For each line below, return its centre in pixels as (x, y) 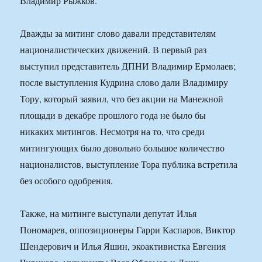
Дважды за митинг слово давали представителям (118, 33)
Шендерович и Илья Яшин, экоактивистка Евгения (123, 246)
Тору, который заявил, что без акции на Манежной (122, 99)
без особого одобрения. (67, 181)
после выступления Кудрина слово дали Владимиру (124, 82)
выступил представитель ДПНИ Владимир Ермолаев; (128, 66)
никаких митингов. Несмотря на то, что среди (113, 132)
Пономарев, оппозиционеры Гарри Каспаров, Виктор (128, 230)
